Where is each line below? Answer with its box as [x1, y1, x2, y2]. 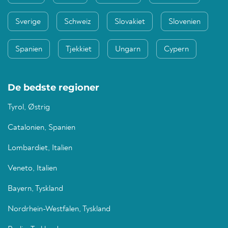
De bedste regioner [8, 82, 99, 94]
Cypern [164, 45, 189, 54]
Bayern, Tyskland [8, 185, 63, 193]
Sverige [15, 18, 41, 26]
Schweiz [64, 18, 91, 26]
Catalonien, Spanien [8, 124, 75, 132]
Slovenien [168, 18, 201, 26]
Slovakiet [115, 18, 145, 26]
